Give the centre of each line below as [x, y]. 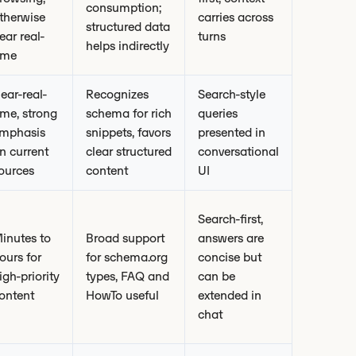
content [107, 170]
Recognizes [117, 94]
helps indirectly [128, 46]
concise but [230, 257]
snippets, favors [128, 132]
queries [218, 113]
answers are [231, 238]
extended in [230, 295]
